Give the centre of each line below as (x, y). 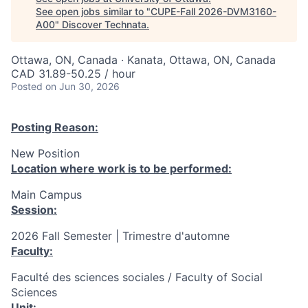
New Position (45, 153)
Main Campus (46, 195)
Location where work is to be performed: (121, 168)
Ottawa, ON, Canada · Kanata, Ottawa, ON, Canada (143, 60)
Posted (27, 86)
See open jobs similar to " (93, 11)
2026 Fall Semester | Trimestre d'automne (120, 236)
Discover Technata (104, 24)
